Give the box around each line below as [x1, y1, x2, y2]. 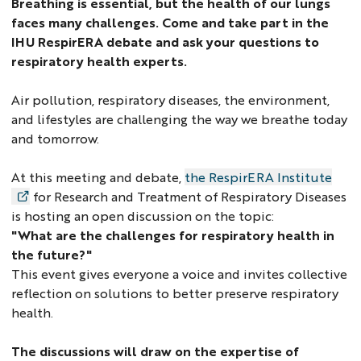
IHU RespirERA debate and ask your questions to [11, 33, 320, 51]
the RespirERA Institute [185, 168, 333, 186]
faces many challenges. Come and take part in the [11, 14, 330, 31]
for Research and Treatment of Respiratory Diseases [29, 188, 346, 205]
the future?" [11, 246, 93, 263]
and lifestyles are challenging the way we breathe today [11, 110, 348, 128]
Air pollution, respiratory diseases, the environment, [11, 91, 330, 109]
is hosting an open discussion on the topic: [11, 207, 275, 225]
